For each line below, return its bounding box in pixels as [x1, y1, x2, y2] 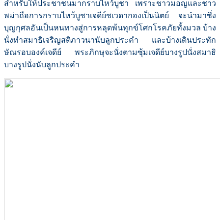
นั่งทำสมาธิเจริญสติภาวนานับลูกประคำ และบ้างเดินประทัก [4, 36, 216, 45]
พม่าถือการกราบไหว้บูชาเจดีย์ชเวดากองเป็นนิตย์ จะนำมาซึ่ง [4, 11, 216, 20]
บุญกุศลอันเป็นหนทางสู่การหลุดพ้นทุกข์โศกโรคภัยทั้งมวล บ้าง [4, 24, 216, 32]
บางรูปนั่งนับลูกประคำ [4, 60, 80, 69]
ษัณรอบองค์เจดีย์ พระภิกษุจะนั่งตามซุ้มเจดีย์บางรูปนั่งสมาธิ [4, 48, 216, 57]
